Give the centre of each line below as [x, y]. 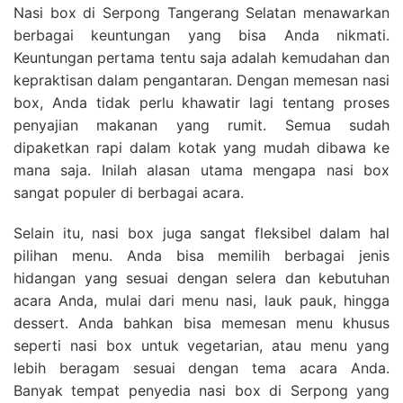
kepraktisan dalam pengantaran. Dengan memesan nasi [201, 80]
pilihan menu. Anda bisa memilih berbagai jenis [201, 255]
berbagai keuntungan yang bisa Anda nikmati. [201, 35]
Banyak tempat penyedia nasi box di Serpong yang [201, 390]
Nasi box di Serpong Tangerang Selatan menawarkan [201, 12]
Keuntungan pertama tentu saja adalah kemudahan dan [201, 57]
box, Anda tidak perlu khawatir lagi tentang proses [201, 102]
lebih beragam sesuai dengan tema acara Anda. [201, 367]
